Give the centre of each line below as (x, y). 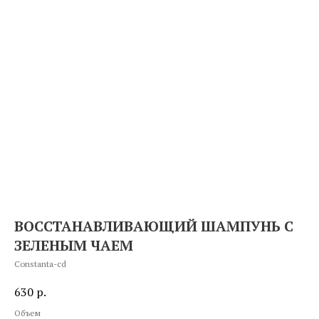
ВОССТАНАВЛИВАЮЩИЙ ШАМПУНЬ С (154, 226)
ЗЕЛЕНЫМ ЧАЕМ (74, 245)
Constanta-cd (40, 264)
